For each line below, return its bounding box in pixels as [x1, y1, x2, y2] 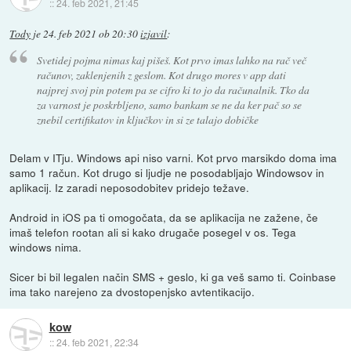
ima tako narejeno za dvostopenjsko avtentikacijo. [9, 283, 255, 299]
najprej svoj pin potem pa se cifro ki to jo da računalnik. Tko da [36, 81, 309, 97]
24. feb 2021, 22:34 [56, 335, 139, 349]
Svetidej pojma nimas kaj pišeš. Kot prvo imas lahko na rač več [36, 52, 306, 67]
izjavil [140, 27, 168, 42]
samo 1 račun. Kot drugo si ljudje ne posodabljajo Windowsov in [9, 164, 325, 180]
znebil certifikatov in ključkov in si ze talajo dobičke [36, 111, 259, 127]
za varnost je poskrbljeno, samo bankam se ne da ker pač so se [36, 96, 302, 112]
